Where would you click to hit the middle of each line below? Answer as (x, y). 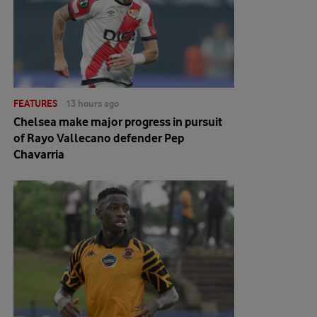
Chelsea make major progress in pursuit (118, 122)
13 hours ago (92, 103)
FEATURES (35, 103)
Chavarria (39, 154)
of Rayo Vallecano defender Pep (99, 138)
